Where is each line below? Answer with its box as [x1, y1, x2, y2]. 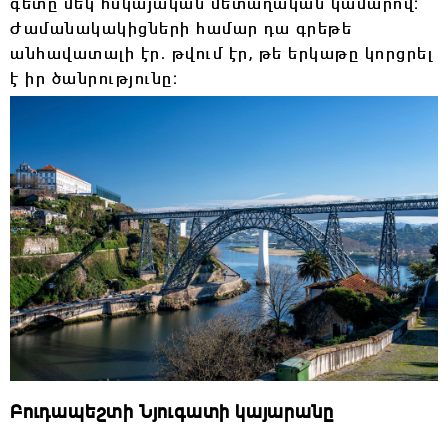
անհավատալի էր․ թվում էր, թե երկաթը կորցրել [10, 42, 433, 65]
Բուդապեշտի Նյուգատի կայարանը [10, 398, 334, 423]
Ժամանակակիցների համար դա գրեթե [10, 17, 352, 40]
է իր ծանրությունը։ [10, 67, 178, 90]
